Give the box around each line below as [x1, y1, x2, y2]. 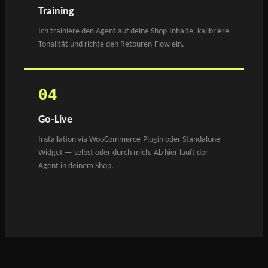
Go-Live [38, 114, 72, 125]
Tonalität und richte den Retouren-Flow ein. [38, 39, 184, 49]
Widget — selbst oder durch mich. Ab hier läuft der [38, 148, 208, 157]
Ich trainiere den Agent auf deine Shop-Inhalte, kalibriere [38, 26, 229, 36]
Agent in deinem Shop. [38, 161, 114, 170]
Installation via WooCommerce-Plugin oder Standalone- [38, 135, 223, 144]
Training [38, 6, 74, 17]
